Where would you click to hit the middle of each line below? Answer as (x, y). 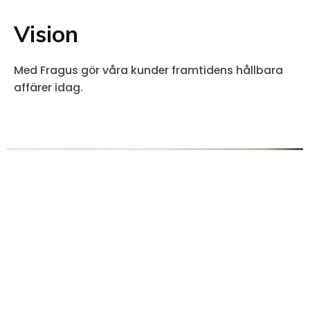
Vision (46, 33)
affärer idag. (48, 88)
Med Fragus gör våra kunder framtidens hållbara (148, 71)
